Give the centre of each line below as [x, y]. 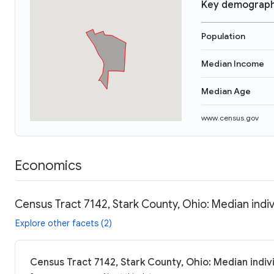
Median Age [226, 91]
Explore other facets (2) [64, 223]
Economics [48, 165]
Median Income [233, 64]
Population [223, 36]
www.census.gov [230, 118]
